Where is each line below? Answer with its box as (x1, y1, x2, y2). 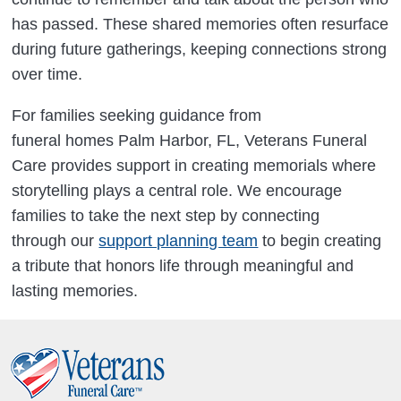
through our (12, 232, 99, 251)
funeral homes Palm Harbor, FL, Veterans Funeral (12, 132, 368, 150)
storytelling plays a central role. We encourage (12, 182, 343, 200)
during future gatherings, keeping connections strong (12, 40, 388, 59)
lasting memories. (12, 282, 139, 301)
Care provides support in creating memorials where (12, 157, 377, 175)
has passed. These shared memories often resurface (12, 15, 389, 34)
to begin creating (258, 232, 382, 251)
